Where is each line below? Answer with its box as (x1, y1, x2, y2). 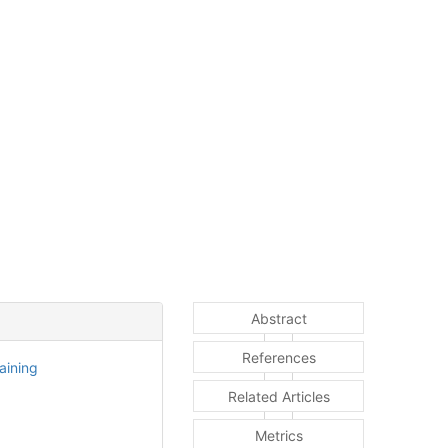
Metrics (254, 427, 303, 445)
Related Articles (227, 388, 330, 406)
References (241, 349, 316, 367)
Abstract (250, 310, 307, 328)
